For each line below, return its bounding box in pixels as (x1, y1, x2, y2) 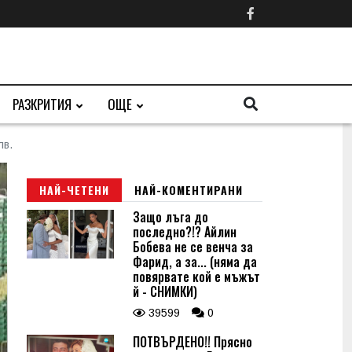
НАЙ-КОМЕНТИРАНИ (134, 181, 243, 198)
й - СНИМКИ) (133, 282, 197, 301)
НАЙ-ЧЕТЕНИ (39, 181, 109, 198)
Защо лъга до (133, 207, 208, 226)
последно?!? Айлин (133, 222, 236, 241)
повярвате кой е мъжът (133, 267, 260, 286)
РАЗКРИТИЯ (13, 94, 71, 114)
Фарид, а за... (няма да (133, 252, 257, 271)
